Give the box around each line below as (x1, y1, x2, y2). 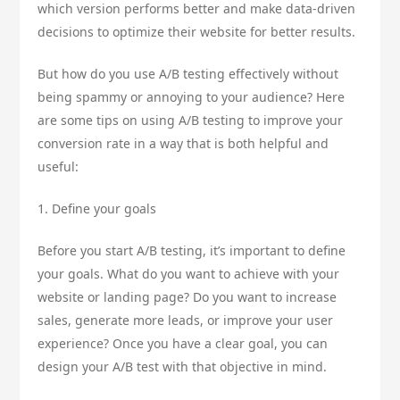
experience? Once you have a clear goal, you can (37, 335, 329, 353)
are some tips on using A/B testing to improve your (37, 112, 344, 129)
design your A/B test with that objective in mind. (37, 358, 328, 376)
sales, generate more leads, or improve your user (37, 312, 334, 329)
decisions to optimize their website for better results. (37, 23, 356, 41)
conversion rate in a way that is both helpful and (37, 135, 329, 153)
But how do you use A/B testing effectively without (37, 65, 339, 83)
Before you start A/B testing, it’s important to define (37, 242, 346, 260)
